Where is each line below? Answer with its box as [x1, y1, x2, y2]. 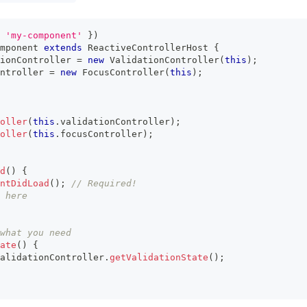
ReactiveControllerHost [88, 42, 208, 53]
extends [44, 42, 82, 53]
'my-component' [5, 29, 82, 40]
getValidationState [110, 251, 208, 262]
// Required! [71, 177, 137, 188]
